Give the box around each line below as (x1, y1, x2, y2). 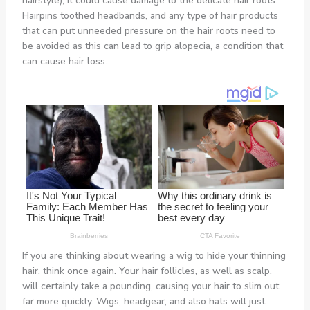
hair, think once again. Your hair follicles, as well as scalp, (21, 264, 272, 277)
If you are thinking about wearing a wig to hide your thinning (21, 248, 286, 262)
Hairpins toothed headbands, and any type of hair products (21, 8, 278, 22)
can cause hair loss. (21, 54, 107, 68)
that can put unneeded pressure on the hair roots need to (21, 24, 275, 37)
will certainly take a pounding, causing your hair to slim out (21, 279, 279, 293)
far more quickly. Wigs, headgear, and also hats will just (21, 294, 265, 308)
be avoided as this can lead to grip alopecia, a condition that (21, 39, 283, 53)
